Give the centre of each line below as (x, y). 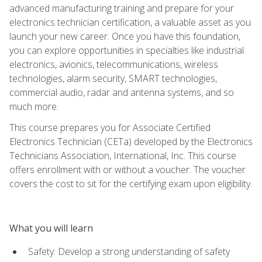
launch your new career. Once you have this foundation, (125, 36)
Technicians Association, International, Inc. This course (123, 155)
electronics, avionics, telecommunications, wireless (114, 64)
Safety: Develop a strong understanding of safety (129, 251)
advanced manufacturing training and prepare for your (122, 8)
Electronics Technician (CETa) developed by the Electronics (131, 141)
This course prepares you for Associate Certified (110, 127)
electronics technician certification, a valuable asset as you (130, 22)
